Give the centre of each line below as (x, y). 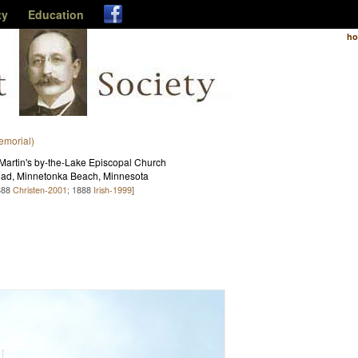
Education (56, 14)
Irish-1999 (113, 190)
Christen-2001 (40, 190)
